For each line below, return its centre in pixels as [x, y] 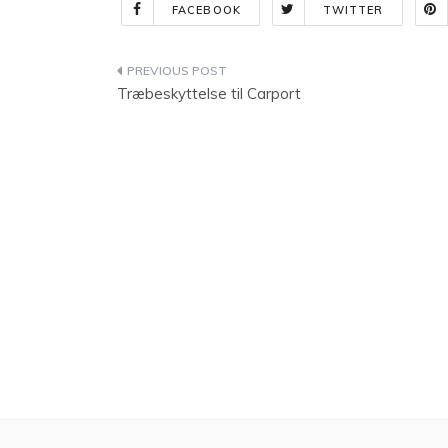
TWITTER [353, 10]
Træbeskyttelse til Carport [209, 93]
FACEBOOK [206, 10]
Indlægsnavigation [227, 74]
